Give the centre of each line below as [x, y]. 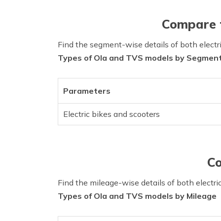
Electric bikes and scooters [111, 114]
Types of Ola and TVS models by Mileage [137, 196]
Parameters [87, 91]
